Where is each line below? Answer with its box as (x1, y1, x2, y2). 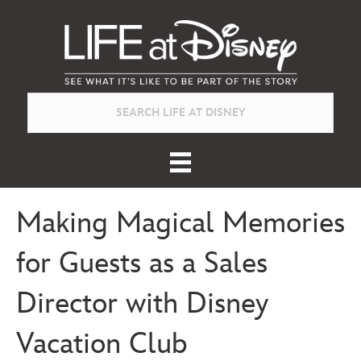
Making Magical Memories (16, 205, 345, 241)
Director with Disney (16, 286, 268, 322)
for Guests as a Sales (16, 246, 268, 281)
